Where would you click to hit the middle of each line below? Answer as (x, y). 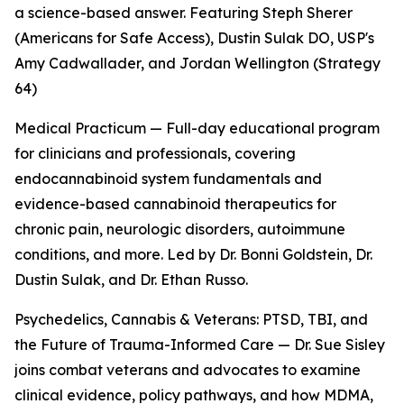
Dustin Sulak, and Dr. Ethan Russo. (131, 280)
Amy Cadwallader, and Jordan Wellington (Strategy (197, 64)
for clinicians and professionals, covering (155, 154)
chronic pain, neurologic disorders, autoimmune (180, 230)
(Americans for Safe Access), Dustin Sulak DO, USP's (194, 38)
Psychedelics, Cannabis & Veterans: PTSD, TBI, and (191, 320)
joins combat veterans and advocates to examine (188, 370)
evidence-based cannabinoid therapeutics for (175, 204)
